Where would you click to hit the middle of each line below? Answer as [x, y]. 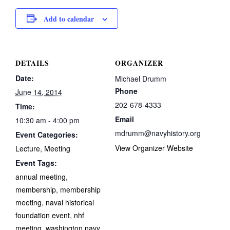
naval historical [70, 202]
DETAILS [32, 63]
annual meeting [41, 176]
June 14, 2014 [39, 92]
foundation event [43, 215]
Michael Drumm [141, 78]
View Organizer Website [154, 148]
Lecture [28, 148]
